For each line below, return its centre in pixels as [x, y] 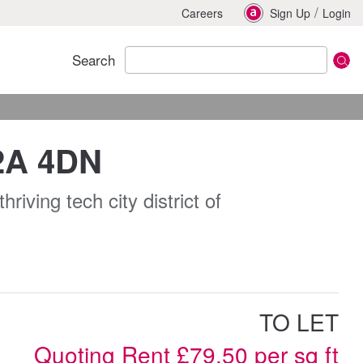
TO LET [299, 322]
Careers [202, 13]
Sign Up [290, 13]
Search [94, 60]
